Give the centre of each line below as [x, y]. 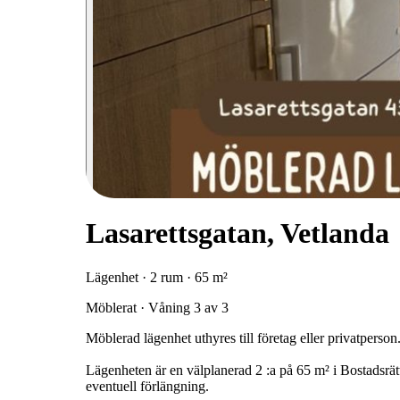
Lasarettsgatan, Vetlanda [237, 233]
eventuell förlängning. [147, 386]
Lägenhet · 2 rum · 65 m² [157, 277]
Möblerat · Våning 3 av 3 [157, 307]
